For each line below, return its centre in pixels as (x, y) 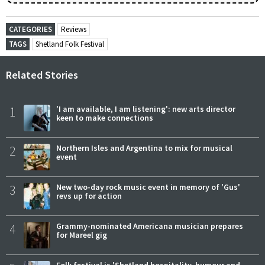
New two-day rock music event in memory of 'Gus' (148, 187)
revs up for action (89, 195)
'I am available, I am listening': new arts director (146, 109)
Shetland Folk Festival (70, 44)
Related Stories (42, 75)
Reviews (74, 29)
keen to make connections (105, 117)
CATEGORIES (30, 29)
